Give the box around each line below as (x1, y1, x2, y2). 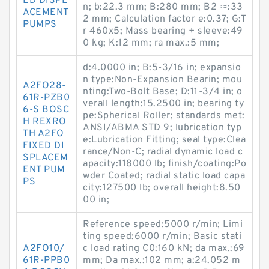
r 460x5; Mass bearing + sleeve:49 (83, 25, 243, 37)
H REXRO (23, 116, 67, 128)
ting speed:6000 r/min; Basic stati (83, 231, 241, 243)
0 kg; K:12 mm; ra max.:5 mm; (83, 37, 219, 49)
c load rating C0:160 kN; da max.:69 (83, 243, 245, 255)
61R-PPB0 (23, 255, 70, 267)
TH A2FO (23, 128, 64, 140)
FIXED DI (23, 140, 64, 152)
